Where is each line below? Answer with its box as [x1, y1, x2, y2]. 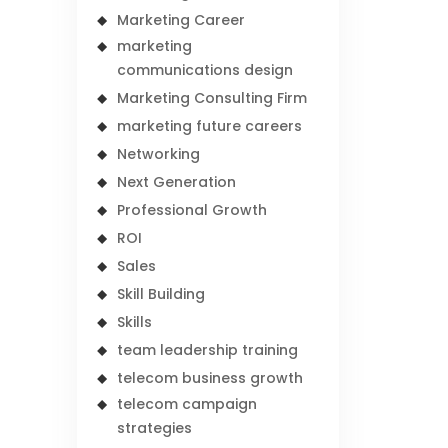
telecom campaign [117, 394, 258, 414]
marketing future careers [117, 116, 303, 136]
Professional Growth [117, 200, 268, 220]
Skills [117, 312, 153, 332]
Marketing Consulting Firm [117, 88, 308, 108]
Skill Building [117, 284, 206, 304]
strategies [117, 418, 193, 438]
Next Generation [117, 172, 237, 192]
